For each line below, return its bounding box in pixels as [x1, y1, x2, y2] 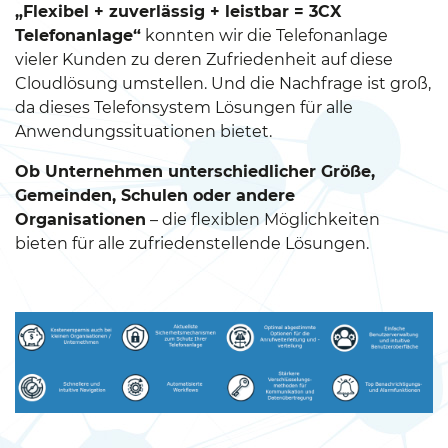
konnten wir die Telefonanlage [141, 26, 388, 45]
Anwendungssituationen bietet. [15, 122, 272, 141]
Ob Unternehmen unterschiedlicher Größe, [15, 162, 375, 181]
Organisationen [15, 210, 146, 229]
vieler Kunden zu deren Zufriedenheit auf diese [15, 50, 393, 69]
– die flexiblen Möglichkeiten [146, 210, 380, 229]
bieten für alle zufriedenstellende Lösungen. [15, 234, 369, 253]
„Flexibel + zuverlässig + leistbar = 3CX [15, 2, 341, 21]
